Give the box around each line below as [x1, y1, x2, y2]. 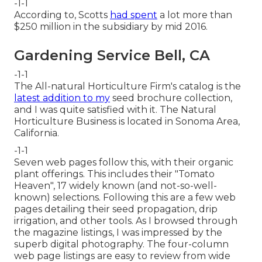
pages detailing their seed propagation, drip [14, 203, 218, 215]
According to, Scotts [14, 9, 110, 20]
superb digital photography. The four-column [14, 238, 229, 250]
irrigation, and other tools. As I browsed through [14, 215, 237, 226]
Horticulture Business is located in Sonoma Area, [14, 115, 240, 127]
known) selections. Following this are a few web [14, 191, 236, 203]
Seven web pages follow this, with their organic [14, 156, 233, 168]
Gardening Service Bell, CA [14, 46, 210, 64]
